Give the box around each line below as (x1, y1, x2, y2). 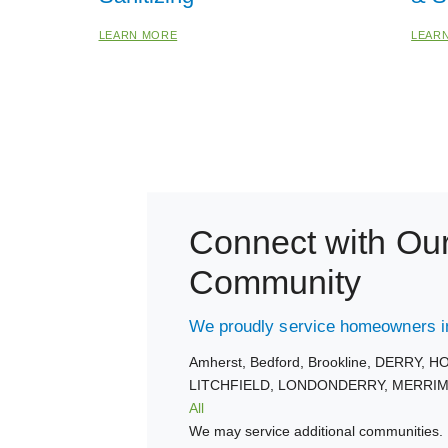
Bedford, (249, 354, 308, 371)
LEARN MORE (98, 28, 178, 41)
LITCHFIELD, (188, 377, 278, 394)
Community (188, 264, 362, 302)
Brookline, (307, 354, 375, 371)
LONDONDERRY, (277, 377, 392, 394)
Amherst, (188, 354, 250, 371)
